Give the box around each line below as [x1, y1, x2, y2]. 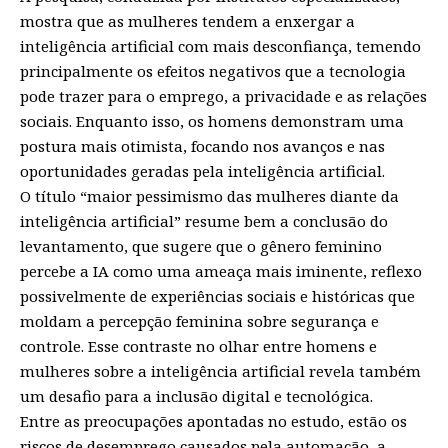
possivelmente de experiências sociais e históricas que [20, 285, 415, 306]
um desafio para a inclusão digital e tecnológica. [20, 385, 373, 406]
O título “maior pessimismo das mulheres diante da [20, 185, 399, 206]
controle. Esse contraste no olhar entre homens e [20, 335, 377, 356]
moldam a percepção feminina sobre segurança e [20, 310, 379, 331]
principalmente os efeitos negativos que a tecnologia [20, 60, 406, 81]
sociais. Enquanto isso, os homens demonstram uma [20, 110, 404, 131]
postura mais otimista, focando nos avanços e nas [20, 135, 385, 156]
